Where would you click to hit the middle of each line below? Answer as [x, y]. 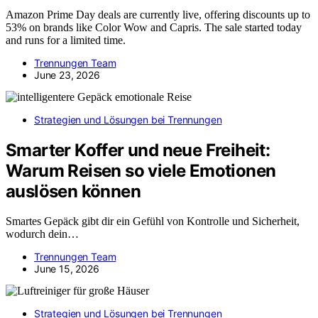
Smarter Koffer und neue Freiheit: [138, 150]
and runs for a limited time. [66, 40]
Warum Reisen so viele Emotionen [141, 170]
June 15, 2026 [67, 269]
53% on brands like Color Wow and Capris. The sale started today [154, 27]
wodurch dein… [42, 234]
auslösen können [73, 191]
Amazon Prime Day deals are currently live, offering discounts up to [158, 14]
